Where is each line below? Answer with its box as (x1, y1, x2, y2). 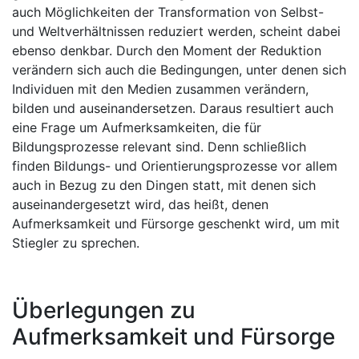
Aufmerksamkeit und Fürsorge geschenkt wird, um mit (12, 216, 340, 232)
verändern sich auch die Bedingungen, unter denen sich (12, 62, 346, 78)
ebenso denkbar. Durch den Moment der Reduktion (12, 42, 321, 58)
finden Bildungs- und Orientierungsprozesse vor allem (12, 158, 337, 174)
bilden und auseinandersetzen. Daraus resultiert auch (12, 100, 333, 116)
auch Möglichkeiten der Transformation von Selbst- (12, 4, 324, 20)
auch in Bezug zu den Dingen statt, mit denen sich (12, 177, 316, 193)
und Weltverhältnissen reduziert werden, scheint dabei (12, 23, 341, 39)
